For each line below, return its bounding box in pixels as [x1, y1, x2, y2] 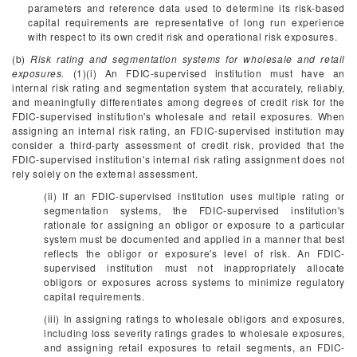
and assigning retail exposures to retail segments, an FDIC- [44, 340, 345, 354]
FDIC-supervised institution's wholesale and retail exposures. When [12, 109, 345, 123]
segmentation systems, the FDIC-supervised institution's [44, 203, 345, 217]
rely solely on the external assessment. [12, 167, 198, 180]
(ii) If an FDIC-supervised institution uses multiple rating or [44, 189, 345, 202]
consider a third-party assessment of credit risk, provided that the [12, 138, 345, 151]
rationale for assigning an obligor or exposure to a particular [44, 218, 345, 231]
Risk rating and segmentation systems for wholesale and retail [30, 52, 345, 65]
